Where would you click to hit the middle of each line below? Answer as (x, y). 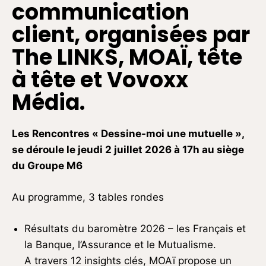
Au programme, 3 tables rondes (88, 197)
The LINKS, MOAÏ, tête (127, 57)
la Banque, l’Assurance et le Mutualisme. (120, 244)
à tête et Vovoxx (100, 80)
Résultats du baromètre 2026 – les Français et (135, 228)
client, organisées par (131, 34)
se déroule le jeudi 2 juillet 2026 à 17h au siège (128, 149)
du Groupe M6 (47, 165)
